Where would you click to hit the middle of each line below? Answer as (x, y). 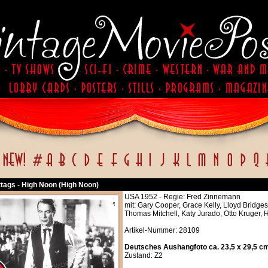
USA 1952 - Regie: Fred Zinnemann (182, 197)
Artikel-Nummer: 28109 (162, 230)
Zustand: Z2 (144, 255)
